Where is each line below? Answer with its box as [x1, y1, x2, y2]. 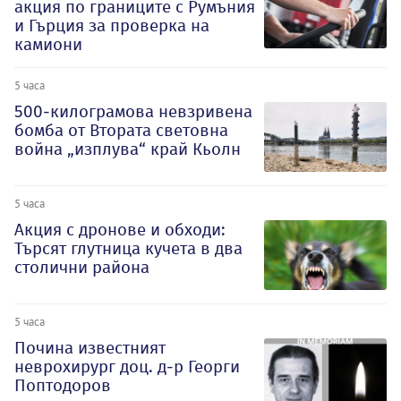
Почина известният [14, 337, 166, 358]
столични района [14, 257, 149, 278]
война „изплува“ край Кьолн [14, 139, 241, 160]
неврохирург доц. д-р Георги [14, 355, 240, 377]
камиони [14, 34, 82, 55]
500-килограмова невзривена [14, 101, 252, 123]
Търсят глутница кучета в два [14, 238, 243, 260]
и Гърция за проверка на [14, 15, 209, 37]
